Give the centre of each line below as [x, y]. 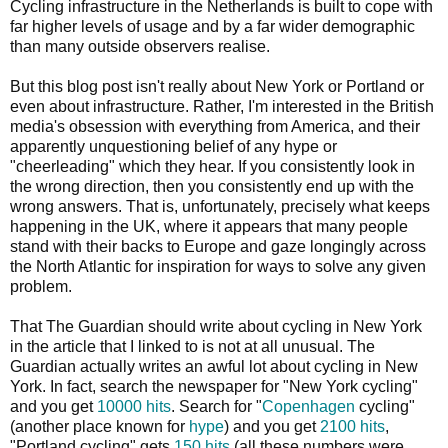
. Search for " [216, 406]
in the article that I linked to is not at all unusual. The [192, 346]
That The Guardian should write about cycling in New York [216, 326]
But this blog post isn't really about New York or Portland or [217, 86]
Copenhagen [308, 406]
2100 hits [352, 426]
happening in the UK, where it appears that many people [209, 226]
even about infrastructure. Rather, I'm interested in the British [222, 106]
